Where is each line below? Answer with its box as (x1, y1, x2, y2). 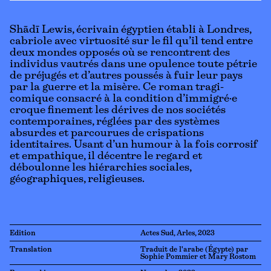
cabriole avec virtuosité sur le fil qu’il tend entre (10, 37, 253, 47)
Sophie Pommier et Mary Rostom (140, 254, 256, 260)
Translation (10, 247, 52, 253)
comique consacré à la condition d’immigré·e (10, 94, 237, 104)
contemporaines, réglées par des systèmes (10, 117, 220, 127)
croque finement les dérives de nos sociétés (10, 106, 226, 116)
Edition (10, 230, 36, 237)
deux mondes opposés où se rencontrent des (10, 48, 230, 58)
